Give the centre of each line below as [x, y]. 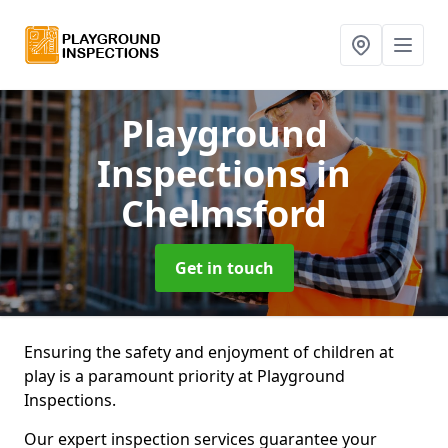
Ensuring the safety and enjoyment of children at [209, 352]
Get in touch [224, 268]
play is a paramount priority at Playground [184, 376]
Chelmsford [224, 213]
